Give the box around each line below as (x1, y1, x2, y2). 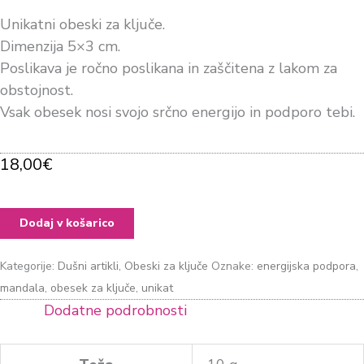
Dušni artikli (58, 258, 119, 275)
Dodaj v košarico (19, 215, 115, 232)
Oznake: (211, 258, 253, 275)
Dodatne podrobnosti (44, 301, 187, 321)
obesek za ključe (50, 280, 136, 297)
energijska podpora (257, 258, 356, 275)
